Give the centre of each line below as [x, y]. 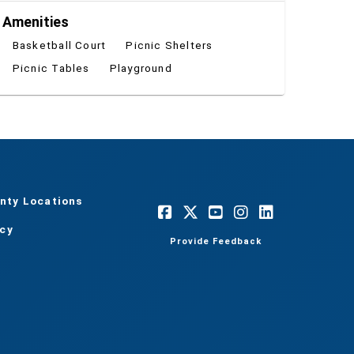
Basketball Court [59, 45]
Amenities [36, 22]
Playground [141, 68]
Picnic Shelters [169, 45]
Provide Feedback [216, 242]
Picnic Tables [51, 68]
